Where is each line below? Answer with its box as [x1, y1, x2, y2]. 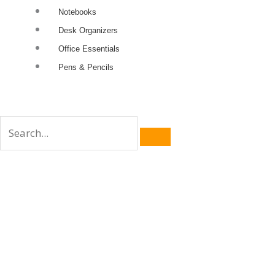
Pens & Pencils [58, 62, 114, 72]
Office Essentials [58, 44, 120, 53]
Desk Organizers [58, 25, 118, 35]
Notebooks [58, 7, 96, 17]
